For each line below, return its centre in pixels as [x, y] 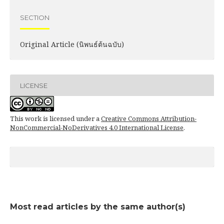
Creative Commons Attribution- [149, 119]
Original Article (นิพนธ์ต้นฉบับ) [72, 44]
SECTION [35, 17]
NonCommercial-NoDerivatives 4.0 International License [97, 128]
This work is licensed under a [55, 119]
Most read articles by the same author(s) [98, 207]
